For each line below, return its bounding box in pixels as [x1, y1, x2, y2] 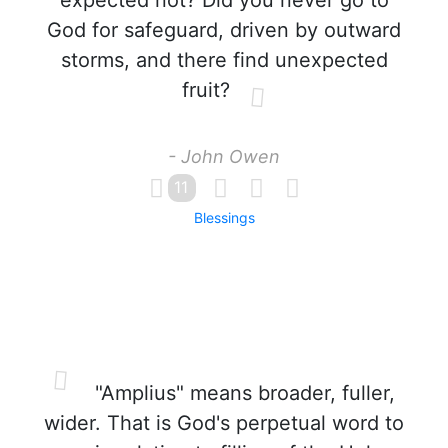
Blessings [193, 209, 255, 226]
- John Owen [168, 146, 280, 167]
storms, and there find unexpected [60, 48, 388, 72]
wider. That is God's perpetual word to [44, 411, 404, 435]
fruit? [182, 78, 230, 102]
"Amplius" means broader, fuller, [89, 381, 395, 405]
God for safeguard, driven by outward [47, 18, 401, 42]
